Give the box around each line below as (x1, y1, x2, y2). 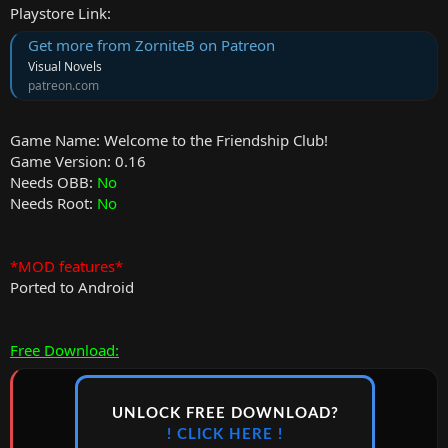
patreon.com (28, 77, 99, 95)
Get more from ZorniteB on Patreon (28, 35, 275, 56)
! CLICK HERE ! (167, 427, 283, 443)
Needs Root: (10, 192, 97, 213)
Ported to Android (10, 276, 134, 297)
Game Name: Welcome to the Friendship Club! (10, 129, 328, 150)
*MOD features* (10, 255, 123, 276)
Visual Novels (28, 58, 102, 76)
